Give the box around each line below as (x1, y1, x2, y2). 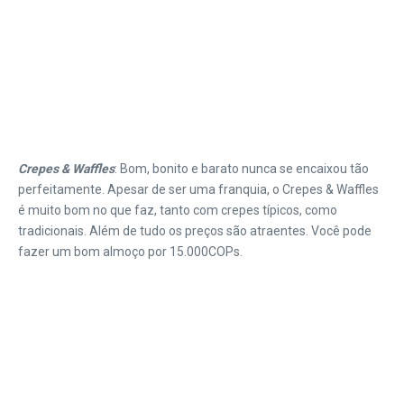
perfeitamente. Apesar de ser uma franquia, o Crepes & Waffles (18, 181, 379, 197)
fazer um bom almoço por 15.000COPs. (18, 243, 243, 259)
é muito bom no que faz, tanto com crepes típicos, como (18, 202, 337, 217)
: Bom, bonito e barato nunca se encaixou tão (115, 161, 369, 176)
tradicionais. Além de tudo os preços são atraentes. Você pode (18, 223, 372, 238)
